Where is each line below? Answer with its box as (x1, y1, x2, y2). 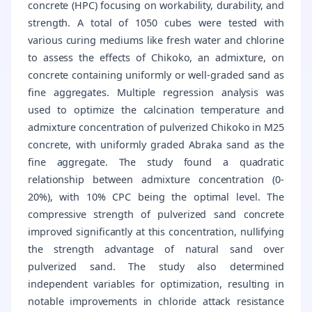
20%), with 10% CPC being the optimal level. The (28, 189, 284, 203)
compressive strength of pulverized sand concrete (28, 207, 284, 221)
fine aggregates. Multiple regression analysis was (28, 85, 284, 99)
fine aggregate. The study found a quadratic (28, 155, 284, 169)
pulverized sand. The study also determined (28, 259, 284, 273)
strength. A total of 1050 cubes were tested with (28, 15, 284, 29)
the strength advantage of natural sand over (28, 242, 284, 256)
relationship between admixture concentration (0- (28, 172, 284, 186)
